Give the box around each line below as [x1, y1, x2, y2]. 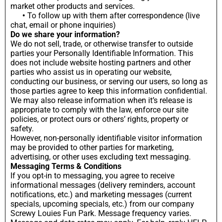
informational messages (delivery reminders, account [10, 180, 195, 190]
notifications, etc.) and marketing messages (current [10, 189, 192, 199]
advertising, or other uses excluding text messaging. [10, 152, 191, 162]
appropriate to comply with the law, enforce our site [10, 105, 188, 114]
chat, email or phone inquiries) [10, 20, 116, 30]
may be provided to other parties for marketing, [10, 142, 173, 152]
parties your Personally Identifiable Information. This [10, 48, 193, 58]
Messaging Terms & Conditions [10, 161, 121, 171]
